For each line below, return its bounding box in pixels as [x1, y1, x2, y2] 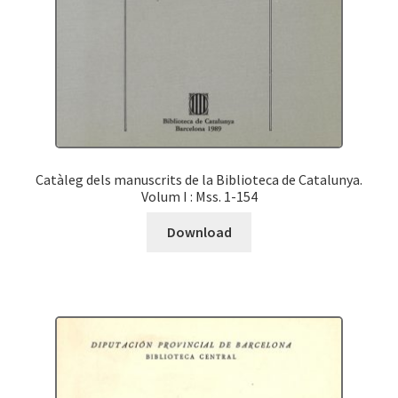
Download [166, 223, 232, 242]
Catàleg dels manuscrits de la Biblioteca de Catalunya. [36, 170, 362, 188]
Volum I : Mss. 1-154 [140, 187, 258, 205]
